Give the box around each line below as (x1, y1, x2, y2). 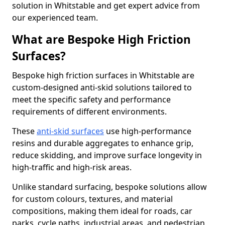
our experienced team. (12, 12, 98, 23)
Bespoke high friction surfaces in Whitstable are (12, 70, 194, 81)
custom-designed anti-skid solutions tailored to (12, 82, 192, 93)
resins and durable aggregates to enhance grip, (12, 138, 193, 149)
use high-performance (104, 126, 191, 137)
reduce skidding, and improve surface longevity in (12, 150, 202, 161)
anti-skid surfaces (37, 126, 104, 137)
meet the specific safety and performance (12, 94, 171, 105)
